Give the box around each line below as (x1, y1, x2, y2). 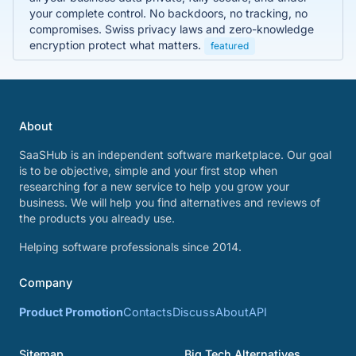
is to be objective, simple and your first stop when (19, 164, 277, 177)
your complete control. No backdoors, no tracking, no (29, 6, 308, 20)
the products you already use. (19, 211, 175, 225)
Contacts (123, 305, 172, 319)
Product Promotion (19, 305, 123, 319)
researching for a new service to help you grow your (19, 180, 289, 193)
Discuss (172, 305, 215, 319)
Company (19, 276, 72, 289)
